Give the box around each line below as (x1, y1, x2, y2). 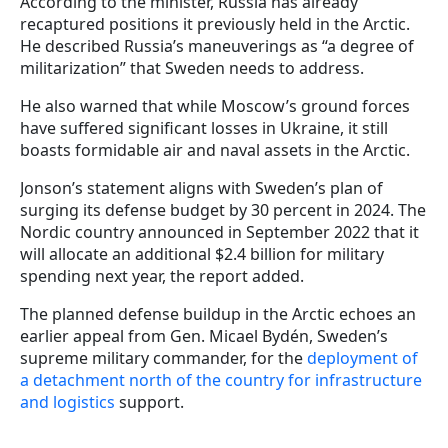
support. (115, 390, 184, 413)
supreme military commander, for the (20, 346, 307, 369)
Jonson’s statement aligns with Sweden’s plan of (20, 176, 383, 199)
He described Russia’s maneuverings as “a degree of (20, 34, 414, 57)
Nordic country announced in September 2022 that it (20, 220, 419, 243)
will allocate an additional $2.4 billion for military (20, 242, 384, 265)
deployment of (307, 346, 418, 369)
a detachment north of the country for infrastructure (20, 368, 422, 391)
